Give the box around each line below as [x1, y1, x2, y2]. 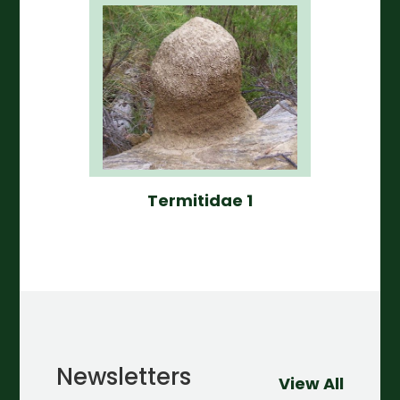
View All [279, 372, 345, 396]
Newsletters [55, 361, 191, 394]
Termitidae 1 [146, 189, 253, 212]
